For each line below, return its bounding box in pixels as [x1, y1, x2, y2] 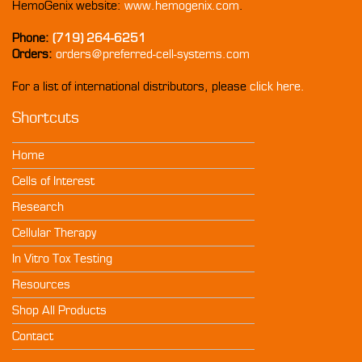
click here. [250, 79, 305, 95]
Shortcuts [12, 109, 79, 128]
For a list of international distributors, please [12, 79, 250, 95]
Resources [12, 277, 70, 293]
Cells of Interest [12, 174, 95, 189]
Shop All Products [12, 303, 107, 318]
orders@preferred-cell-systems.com [56, 47, 250, 62]
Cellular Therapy [12, 225, 96, 241]
